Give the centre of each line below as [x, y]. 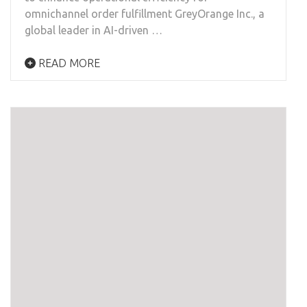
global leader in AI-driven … [94, 30]
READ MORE [68, 63]
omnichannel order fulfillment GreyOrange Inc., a [145, 13]
